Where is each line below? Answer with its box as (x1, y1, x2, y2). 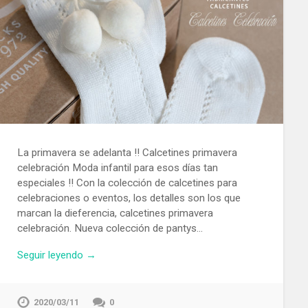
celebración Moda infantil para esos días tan (16, 161, 218, 174)
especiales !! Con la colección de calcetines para (16, 176, 237, 189)
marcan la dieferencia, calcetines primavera (16, 206, 213, 219)
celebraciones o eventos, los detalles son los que (16, 191, 241, 204)
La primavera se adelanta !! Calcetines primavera (16, 146, 237, 159)
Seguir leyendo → (16, 248, 96, 261)
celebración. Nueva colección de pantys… (16, 221, 203, 234)
